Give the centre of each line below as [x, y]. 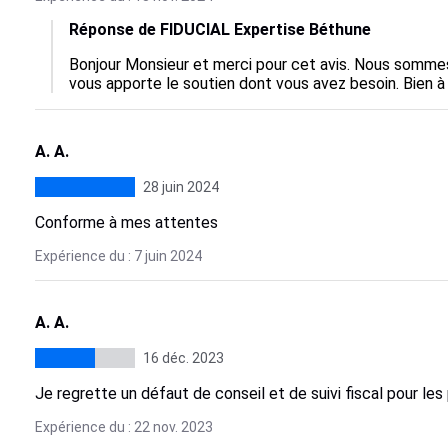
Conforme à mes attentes [126, 222]
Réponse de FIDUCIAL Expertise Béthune [219, 29]
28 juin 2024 [180, 187]
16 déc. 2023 [183, 358]
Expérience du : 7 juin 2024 [118, 256]
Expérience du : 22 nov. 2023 [123, 427]
